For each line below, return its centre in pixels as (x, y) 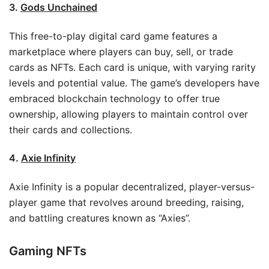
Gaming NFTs (48, 251)
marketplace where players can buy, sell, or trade (121, 51)
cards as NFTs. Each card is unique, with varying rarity (132, 67)
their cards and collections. (71, 129)
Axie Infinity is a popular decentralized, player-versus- (132, 186)
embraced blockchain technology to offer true (114, 98)
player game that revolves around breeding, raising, (126, 202)
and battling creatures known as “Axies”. (100, 218)
